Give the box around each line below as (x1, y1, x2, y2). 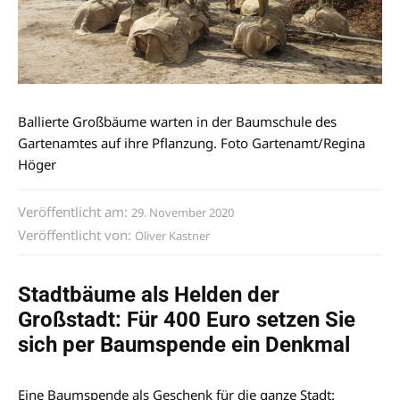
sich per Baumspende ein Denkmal (18, 331, 350, 357)
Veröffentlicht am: (18, 202, 131, 221)
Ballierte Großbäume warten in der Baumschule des (18, 112, 337, 130)
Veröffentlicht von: (18, 225, 135, 244)
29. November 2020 (131, 204, 234, 221)
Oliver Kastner (135, 227, 210, 244)
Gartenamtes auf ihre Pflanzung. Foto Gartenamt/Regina (18, 134, 365, 152)
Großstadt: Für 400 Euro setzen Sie (18, 306, 355, 332)
